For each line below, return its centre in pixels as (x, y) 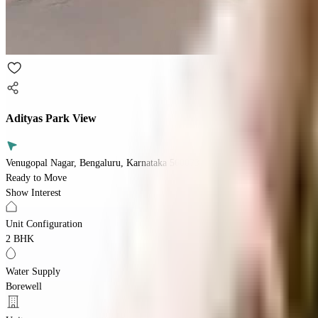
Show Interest (33, 192)
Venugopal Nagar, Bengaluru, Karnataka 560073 (103, 163)
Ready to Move (36, 177)
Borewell (24, 286)
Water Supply (33, 271)
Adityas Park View (51, 119)
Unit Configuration (44, 224)
